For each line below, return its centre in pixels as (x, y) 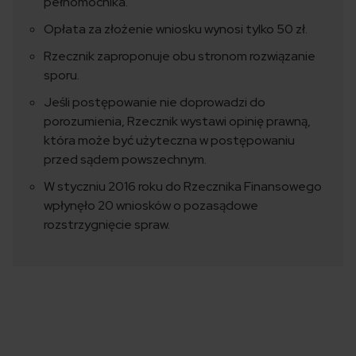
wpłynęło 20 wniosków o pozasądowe (151, 206)
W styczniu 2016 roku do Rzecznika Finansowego (183, 187)
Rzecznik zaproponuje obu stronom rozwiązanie (180, 56)
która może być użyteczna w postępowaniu (169, 141)
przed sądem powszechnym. (125, 160)
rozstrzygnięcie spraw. (107, 225)
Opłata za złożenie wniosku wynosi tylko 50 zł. (176, 29)
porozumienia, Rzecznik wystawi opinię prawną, (177, 122)
